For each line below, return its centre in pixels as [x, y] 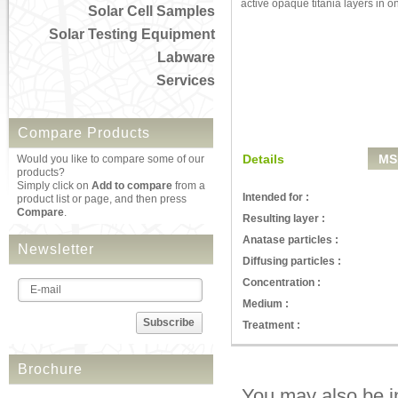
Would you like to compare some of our [111, 159]
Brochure [50, 369]
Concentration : [282, 283]
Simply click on [54, 186]
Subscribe [169, 322]
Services [186, 80]
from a [189, 186]
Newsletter [56, 249]
